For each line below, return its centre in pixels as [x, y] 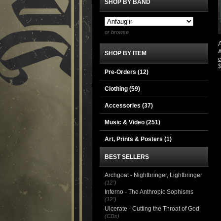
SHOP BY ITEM [126, 53]
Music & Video [125, 122]
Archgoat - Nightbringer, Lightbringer [153, 175]
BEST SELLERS [127, 157]
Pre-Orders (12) [127, 72]
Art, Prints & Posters [134, 139]
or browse [117, 32]
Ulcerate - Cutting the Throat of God [152, 209]
